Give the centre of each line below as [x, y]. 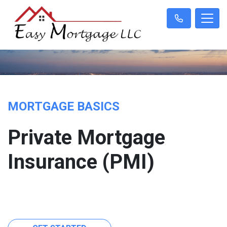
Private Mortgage [86, 138]
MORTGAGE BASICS [64, 107]
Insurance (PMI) [81, 162]
